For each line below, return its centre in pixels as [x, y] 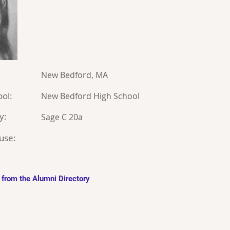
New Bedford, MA [74, 75]
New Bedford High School [90, 96]
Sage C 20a [62, 117]
